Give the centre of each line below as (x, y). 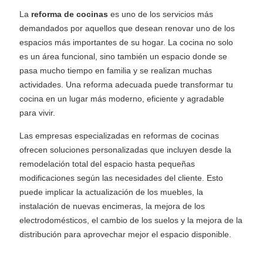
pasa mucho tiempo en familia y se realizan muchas (116, 70)
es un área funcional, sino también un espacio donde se (124, 56)
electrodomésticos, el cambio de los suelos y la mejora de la (131, 220)
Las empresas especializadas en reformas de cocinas (119, 136)
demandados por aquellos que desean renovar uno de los (127, 28)
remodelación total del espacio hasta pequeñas (107, 164)
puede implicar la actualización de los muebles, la (112, 192)
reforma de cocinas (70, 14)
